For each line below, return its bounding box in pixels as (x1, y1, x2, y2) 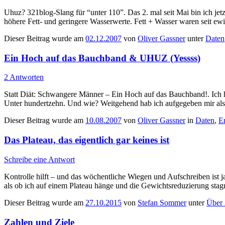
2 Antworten (4, 73, 44, 82)
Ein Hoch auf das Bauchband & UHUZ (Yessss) (4, 52, 200, 63)
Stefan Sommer (138, 198, 186, 207)
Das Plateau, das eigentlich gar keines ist (4, 135, 169, 146)
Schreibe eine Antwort (4, 155, 75, 164)
